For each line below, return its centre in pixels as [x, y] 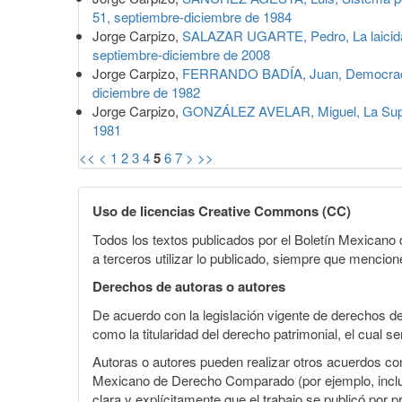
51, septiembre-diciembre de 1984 [192, 17]
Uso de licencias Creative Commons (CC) [222, 211]
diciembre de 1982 [146, 92]
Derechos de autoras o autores [189, 287]
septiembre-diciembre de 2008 [181, 55]
